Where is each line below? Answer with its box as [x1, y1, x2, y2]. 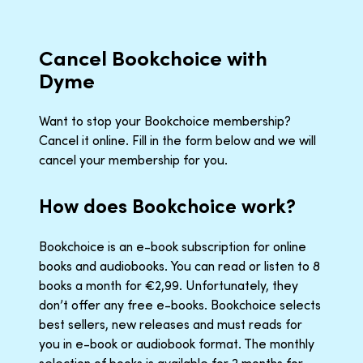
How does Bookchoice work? [39, 193, 296, 218]
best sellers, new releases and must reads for [39, 315, 302, 332]
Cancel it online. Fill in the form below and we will [39, 131, 316, 148]
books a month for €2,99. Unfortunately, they [39, 276, 298, 293]
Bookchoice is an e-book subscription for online [39, 237, 306, 254]
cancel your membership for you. [39, 151, 228, 168]
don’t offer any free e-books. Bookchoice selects [39, 296, 321, 313]
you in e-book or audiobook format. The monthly [39, 335, 314, 352]
